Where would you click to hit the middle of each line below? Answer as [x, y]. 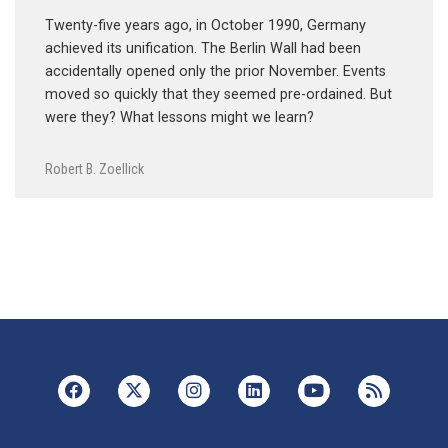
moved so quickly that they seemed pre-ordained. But [218, 95]
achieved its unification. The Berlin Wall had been [203, 49]
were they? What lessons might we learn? [179, 118]
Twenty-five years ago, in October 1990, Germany [205, 26]
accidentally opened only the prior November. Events [215, 72]
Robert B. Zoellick [94, 168]
